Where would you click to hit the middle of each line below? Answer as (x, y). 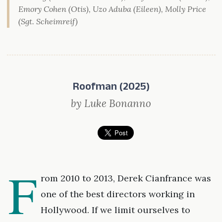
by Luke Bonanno (111, 104)
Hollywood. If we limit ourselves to (115, 210)
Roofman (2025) (111, 88)
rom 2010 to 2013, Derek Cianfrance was (126, 178)
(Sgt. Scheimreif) (48, 22)
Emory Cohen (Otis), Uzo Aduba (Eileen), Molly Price (112, 9)
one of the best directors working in (117, 194)
